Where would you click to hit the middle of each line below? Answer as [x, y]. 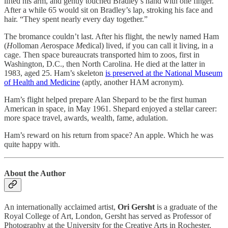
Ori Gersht [136, 207]
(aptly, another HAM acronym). [132, 82]
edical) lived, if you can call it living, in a [148, 45]
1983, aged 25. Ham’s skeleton [55, 73]
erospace [61, 45]
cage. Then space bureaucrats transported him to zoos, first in [102, 54]
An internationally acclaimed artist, [61, 207]
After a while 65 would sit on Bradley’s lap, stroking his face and [108, 10]
